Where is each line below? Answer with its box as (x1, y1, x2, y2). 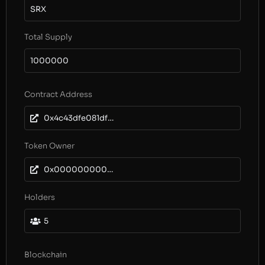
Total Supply (24, 32, 72, 42)
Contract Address (24, 89, 92, 99)
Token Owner (24, 141, 75, 151)
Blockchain (24, 250, 67, 260)
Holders (24, 192, 55, 202)
